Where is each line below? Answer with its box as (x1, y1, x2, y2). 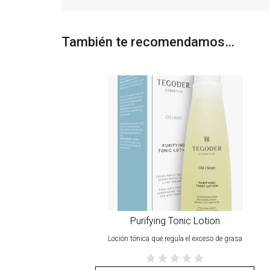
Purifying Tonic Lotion (130, 215, 220, 227)
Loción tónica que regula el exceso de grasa (107, 234, 242, 243)
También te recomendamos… (61, 34, 234, 50)
